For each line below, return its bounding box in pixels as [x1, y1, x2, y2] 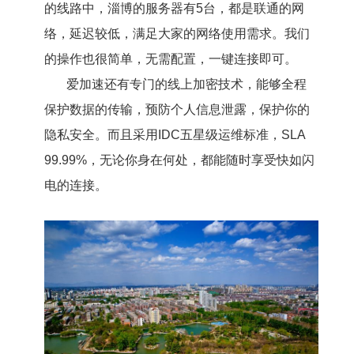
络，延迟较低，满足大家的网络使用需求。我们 [43, 27, 310, 40]
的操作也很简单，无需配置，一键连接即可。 [43, 52, 297, 66]
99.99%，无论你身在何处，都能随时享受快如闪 [43, 153, 314, 167]
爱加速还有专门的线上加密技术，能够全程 [66, 77, 307, 91]
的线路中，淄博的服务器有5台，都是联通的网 [43, 2, 304, 15]
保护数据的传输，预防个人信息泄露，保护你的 [43, 103, 310, 116]
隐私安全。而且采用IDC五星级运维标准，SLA [43, 128, 305, 141]
